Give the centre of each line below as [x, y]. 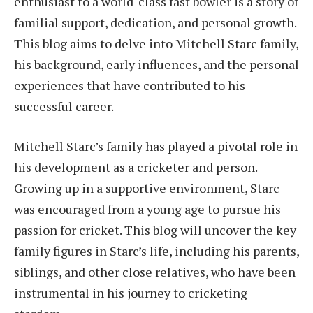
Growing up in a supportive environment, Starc [147, 188]
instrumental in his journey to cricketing [131, 293]
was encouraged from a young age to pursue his [147, 209]
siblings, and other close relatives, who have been [155, 272]
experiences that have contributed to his [130, 85]
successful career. [64, 106]
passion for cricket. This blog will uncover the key [155, 230]
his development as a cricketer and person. [136, 167]
